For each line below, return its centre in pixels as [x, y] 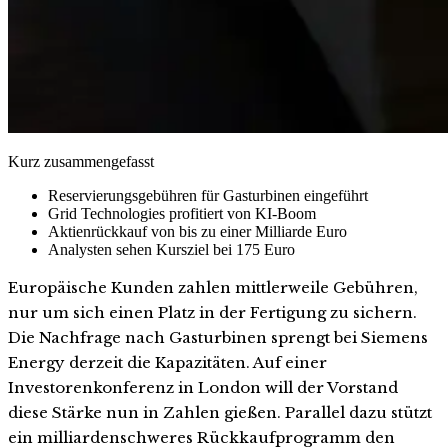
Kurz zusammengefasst [81, 161]
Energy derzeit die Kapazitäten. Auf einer [167, 362]
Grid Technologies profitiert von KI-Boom [182, 213]
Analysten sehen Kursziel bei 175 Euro [171, 249]
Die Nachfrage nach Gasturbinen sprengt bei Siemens [218, 337]
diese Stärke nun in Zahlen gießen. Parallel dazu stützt [220, 412]
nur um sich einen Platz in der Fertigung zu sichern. [212, 312]
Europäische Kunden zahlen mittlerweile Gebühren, [213, 287]
